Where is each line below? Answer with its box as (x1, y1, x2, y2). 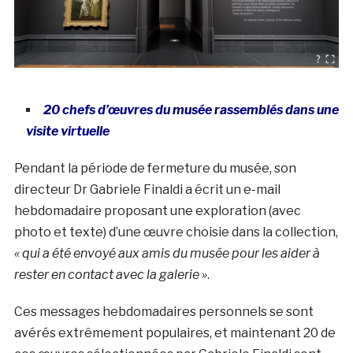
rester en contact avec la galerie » (13, 266, 207, 282)
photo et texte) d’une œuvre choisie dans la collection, (13, 224, 338, 240)
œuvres (107, 102, 153, 117)
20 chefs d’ (43, 102, 108, 117)
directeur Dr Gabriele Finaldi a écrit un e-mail (13, 181, 281, 197)
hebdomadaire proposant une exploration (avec (13, 203, 301, 218)
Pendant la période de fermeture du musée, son (13, 160, 296, 176)
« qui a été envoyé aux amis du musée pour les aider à (13, 245, 322, 261)
